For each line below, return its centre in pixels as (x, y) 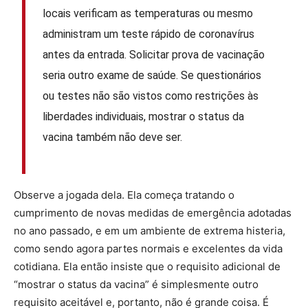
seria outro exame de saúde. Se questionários (152, 75)
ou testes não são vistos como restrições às (151, 96)
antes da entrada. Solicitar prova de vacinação (154, 54)
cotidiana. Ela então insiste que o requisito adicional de (147, 267)
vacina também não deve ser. (113, 137)
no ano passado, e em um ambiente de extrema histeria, (150, 231)
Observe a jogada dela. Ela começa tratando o (124, 195)
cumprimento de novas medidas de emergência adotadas (153, 213)
